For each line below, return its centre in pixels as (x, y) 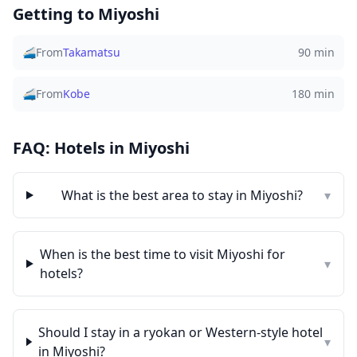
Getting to (55, 14)
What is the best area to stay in (155, 195)
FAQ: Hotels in (71, 148)
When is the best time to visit (128, 254)
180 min (313, 94)
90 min (316, 52)
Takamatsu (92, 52)
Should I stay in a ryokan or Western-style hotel (180, 332)
